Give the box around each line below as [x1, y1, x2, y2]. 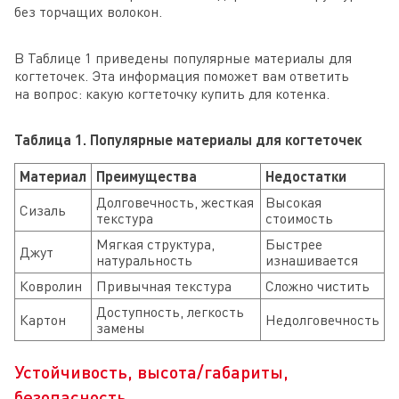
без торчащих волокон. [14, 2, 162, 20]
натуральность [96, 250, 192, 269]
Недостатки [265, 167, 346, 184]
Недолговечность [265, 310, 379, 329]
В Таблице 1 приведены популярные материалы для [14, 48, 352, 67]
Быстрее [265, 234, 322, 253]
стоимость [265, 208, 333, 227]
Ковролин [20, 276, 82, 295]
